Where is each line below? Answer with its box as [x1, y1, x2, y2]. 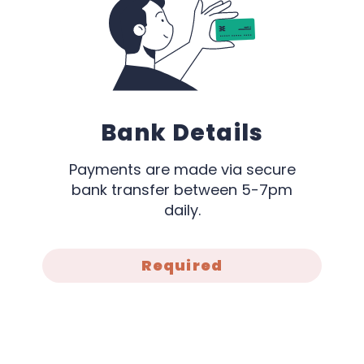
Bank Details [100, 116, 264, 149]
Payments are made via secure [68, 158, 296, 180]
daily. [163, 199, 201, 220]
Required [141, 254, 223, 275]
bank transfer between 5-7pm [71, 179, 292, 200]
